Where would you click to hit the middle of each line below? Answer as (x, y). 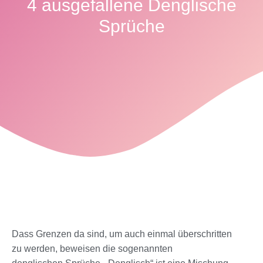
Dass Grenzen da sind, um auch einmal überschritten (122, 234)
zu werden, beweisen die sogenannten (92, 249)
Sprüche (131, 26)
